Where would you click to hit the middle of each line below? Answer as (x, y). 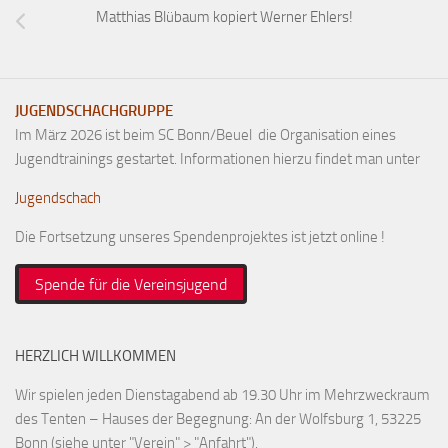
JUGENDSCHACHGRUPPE (94, 111)
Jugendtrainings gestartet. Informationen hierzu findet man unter (217, 159)
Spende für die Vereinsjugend (131, 284)
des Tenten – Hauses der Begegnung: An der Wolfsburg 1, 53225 (218, 419)
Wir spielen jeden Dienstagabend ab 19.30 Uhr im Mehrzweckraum (222, 395)
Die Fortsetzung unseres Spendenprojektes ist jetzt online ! (200, 237)
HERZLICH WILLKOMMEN (95, 356)
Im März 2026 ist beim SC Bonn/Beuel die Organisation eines (205, 135)
